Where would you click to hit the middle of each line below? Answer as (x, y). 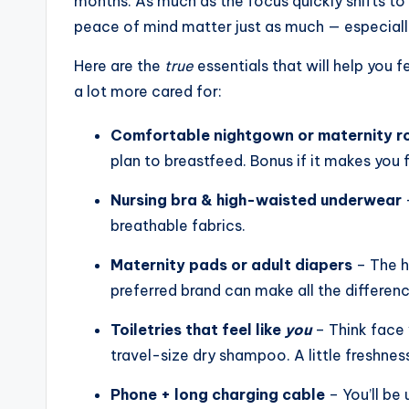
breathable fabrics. (178, 226)
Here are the (119, 66)
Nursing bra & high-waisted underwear (256, 200)
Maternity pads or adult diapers (231, 265)
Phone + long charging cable (218, 395)
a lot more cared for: (148, 92)
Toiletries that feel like (198, 330)
